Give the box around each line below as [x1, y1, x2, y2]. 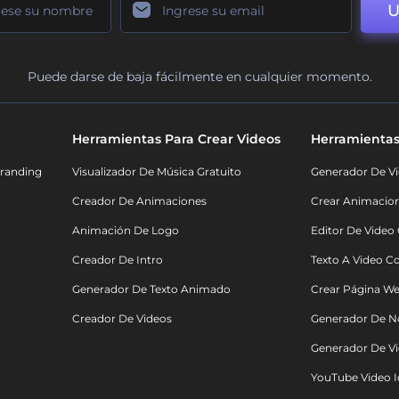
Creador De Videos [72, 311, 172, 325]
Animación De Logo [72, 223, 179, 237]
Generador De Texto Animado [72, 281, 231, 296]
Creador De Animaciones [72, 193, 207, 208]
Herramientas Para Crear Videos [72, 130, 281, 147]
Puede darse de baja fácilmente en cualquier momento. [27, 68, 372, 85]
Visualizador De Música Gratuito [72, 164, 241, 178]
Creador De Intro [72, 252, 163, 266]
